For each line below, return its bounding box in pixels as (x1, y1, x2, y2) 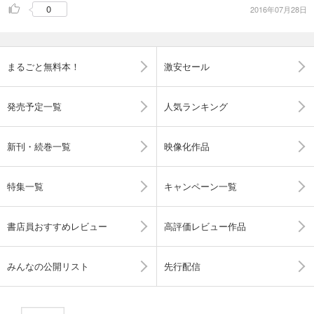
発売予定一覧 (7, 99, 62, 113)
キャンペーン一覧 (164, 179, 237, 193)
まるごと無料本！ (7, 59, 80, 73)
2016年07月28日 (250, 4, 307, 15)
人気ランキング (164, 99, 228, 113)
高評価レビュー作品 (164, 219, 246, 233)
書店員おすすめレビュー (7, 219, 107, 233)
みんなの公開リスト (7, 259, 89, 273)
